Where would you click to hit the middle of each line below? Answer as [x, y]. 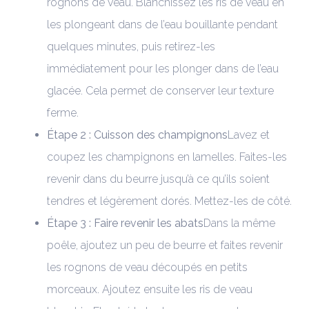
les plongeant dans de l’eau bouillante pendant [162, 24]
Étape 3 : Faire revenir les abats [125, 223]
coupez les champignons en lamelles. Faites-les [167, 157]
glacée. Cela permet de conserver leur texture [160, 90]
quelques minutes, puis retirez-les [131, 46]
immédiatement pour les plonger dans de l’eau [163, 68]
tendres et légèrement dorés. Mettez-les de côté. [169, 201]
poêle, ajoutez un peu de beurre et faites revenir [165, 245]
